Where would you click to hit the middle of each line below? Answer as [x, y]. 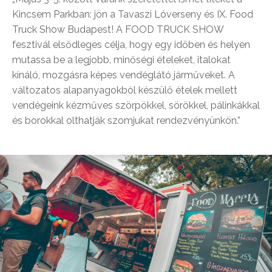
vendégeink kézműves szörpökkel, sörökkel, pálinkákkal [136, 105]
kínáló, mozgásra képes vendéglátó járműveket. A [124, 75]
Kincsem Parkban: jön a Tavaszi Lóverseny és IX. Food [133, 14]
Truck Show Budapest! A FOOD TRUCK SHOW [118, 29]
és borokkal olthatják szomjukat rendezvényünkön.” [126, 120]
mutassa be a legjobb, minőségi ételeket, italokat [121, 59]
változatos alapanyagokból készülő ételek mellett [125, 90]
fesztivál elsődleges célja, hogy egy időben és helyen [131, 44]
